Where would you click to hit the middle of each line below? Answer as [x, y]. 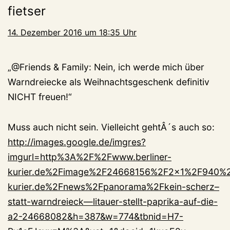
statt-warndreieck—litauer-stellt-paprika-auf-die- [113, 202]
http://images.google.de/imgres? [77, 142]
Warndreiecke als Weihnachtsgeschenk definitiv [109, 82]
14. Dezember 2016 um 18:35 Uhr [72, 33]
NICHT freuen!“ [40, 97]
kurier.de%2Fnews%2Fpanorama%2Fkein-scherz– [113, 187]
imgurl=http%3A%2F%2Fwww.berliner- [90, 157]
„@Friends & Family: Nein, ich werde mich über [106, 67]
